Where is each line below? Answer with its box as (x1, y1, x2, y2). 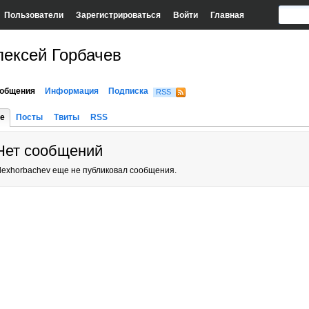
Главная (210, 10, 244, 20)
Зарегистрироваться (75, 10, 161, 20)
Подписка (108, 86, 148, 96)
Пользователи (3, 10, 63, 20)
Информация (45, 86, 99, 96)
